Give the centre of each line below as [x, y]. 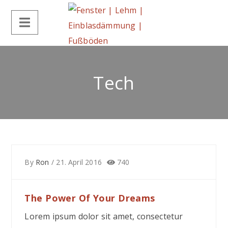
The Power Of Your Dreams [90, 198]
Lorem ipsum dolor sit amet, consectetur [104, 216]
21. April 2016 [79, 162]
